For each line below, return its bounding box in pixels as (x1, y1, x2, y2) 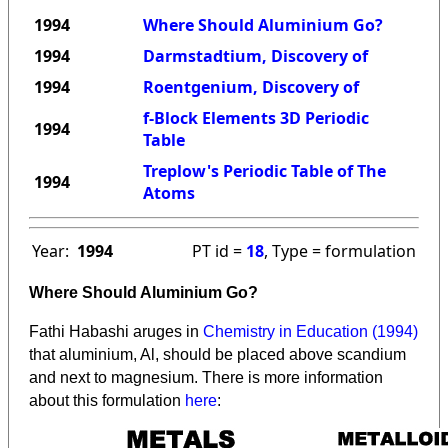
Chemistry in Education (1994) (203, 323, 418, 341)
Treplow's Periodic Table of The (143, 160, 386, 183)
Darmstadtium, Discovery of (143, 45, 368, 68)
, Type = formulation (264, 240, 416, 263)
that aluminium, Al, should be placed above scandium (29, 346, 406, 364)
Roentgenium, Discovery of (143, 76, 359, 99)
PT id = (192, 240, 246, 263)
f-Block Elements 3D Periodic (143, 107, 369, 130)
